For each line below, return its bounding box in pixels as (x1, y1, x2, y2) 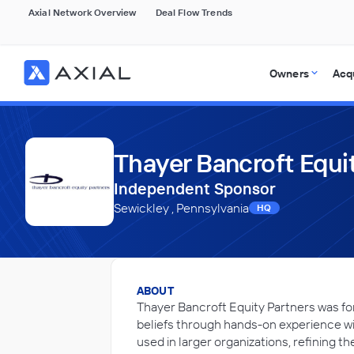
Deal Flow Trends (155, 6, 233, 18)
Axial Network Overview (28, 6, 137, 18)
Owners (269, 66, 309, 81)
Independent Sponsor (114, 179, 276, 198)
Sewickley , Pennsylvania (114, 200, 249, 216)
